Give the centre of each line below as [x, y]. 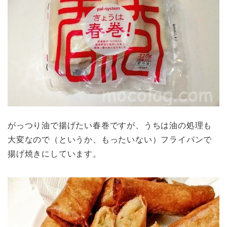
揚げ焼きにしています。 [54, 154]
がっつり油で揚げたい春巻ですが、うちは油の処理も [110, 126]
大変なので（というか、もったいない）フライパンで [110, 140]
